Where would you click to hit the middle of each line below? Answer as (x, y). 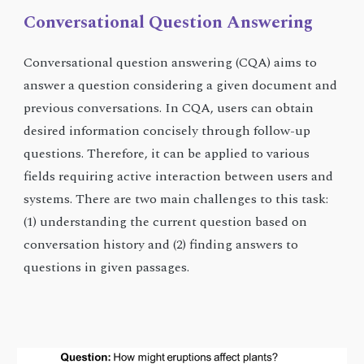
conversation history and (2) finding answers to (161, 245)
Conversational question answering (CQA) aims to (171, 63)
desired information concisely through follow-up (167, 131)
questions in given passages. (107, 268)
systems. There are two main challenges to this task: (176, 199)
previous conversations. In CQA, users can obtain (169, 108)
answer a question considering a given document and (181, 86)
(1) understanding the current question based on (166, 222)
